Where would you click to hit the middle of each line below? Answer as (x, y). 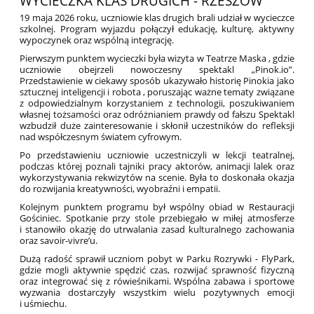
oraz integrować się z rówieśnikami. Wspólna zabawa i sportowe (157, 281)
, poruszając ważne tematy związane (219, 92)
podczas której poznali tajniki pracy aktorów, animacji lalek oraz (157, 166)
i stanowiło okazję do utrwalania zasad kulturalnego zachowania (157, 230)
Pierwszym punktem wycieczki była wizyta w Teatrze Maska (144, 59)
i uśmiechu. (43, 304)
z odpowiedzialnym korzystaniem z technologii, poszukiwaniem (157, 103)
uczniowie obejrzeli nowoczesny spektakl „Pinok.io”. (157, 70)
